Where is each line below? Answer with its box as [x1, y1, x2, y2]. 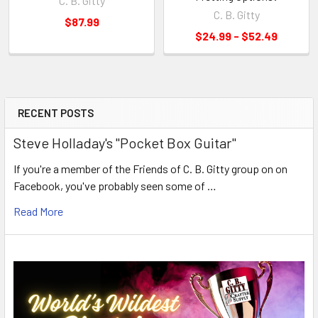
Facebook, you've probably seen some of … [13, 178, 216, 192]
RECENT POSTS [18, 106, 94, 119]
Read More [13, 204, 63, 218]
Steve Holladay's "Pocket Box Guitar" [13, 133, 236, 151]
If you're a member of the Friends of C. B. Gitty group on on [13, 161, 287, 175]
